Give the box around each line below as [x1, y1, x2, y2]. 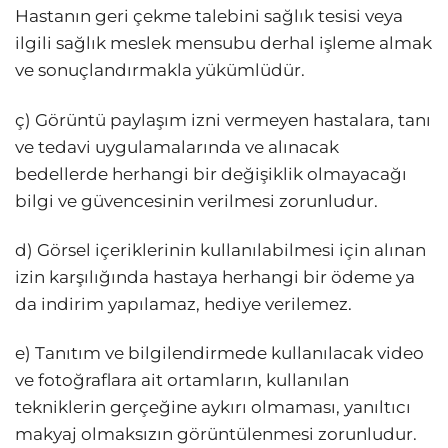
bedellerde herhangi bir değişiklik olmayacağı [15, 163, 407, 184]
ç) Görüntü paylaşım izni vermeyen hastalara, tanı [15, 109, 431, 130]
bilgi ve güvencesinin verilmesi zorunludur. [15, 190, 378, 211]
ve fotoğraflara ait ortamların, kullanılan [15, 369, 349, 390]
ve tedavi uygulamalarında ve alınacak [15, 136, 339, 157]
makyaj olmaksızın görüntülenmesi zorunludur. [15, 423, 417, 444]
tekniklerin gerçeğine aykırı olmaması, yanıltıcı [15, 396, 411, 417]
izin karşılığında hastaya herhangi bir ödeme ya [15, 266, 415, 287]
